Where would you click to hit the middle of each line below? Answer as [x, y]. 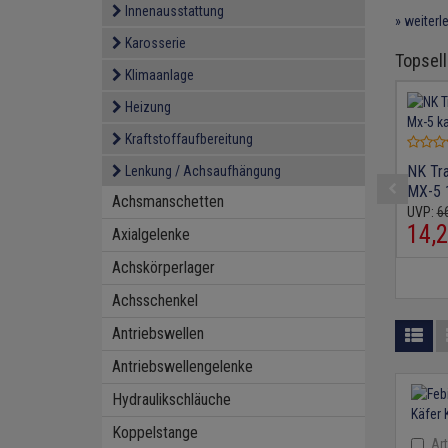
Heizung [148, 107]
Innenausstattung [174, 11]
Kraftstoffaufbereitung [189, 139]
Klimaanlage [159, 75]
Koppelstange [155, 432]
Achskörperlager [163, 267]
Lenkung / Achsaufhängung [203, 171]
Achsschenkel [155, 300]
